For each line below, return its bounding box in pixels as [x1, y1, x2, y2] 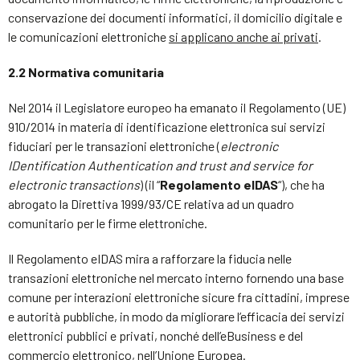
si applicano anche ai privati [169, 29, 318, 44]
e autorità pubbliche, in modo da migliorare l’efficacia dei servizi [8, 309, 345, 324]
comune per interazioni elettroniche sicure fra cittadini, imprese [8, 289, 350, 305]
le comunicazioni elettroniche [8, 29, 169, 44]
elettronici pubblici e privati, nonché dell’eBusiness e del [8, 328, 303, 343]
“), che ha [278, 177, 325, 192]
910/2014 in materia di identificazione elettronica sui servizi [8, 119, 325, 134]
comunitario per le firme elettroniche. [8, 215, 207, 231]
